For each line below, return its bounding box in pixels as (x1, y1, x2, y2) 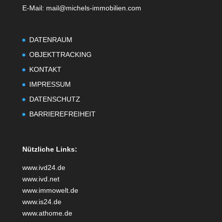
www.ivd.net (22, 175, 59, 183)
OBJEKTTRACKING (29, 50, 92, 58)
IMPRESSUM (29, 80, 71, 88)
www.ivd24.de (22, 164, 65, 171)
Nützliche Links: (22, 145, 77, 153)
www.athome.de (22, 209, 72, 217)
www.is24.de (22, 198, 61, 206)
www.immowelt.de (22, 186, 78, 194)
